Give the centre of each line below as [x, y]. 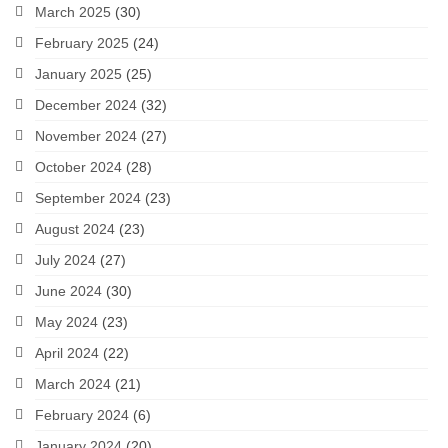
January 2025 [78, 74]
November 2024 [86, 136]
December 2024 [86, 105]
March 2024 [73, 384]
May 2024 [66, 322]
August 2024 [75, 229]
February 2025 [82, 43]
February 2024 [82, 415]
